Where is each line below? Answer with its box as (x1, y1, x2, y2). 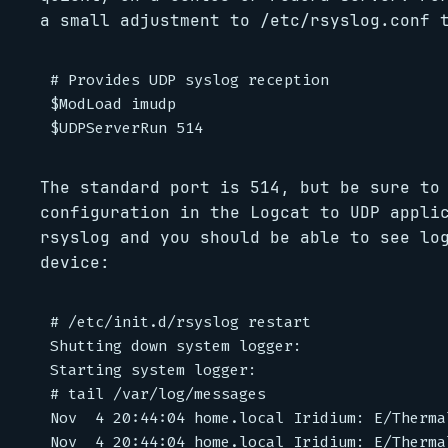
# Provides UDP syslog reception (50, 70, 329, 90)
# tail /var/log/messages (50, 384, 266, 404)
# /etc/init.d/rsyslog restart (50, 312, 311, 332)
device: (40, 252, 110, 273)
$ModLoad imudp (50, 94, 176, 114)
